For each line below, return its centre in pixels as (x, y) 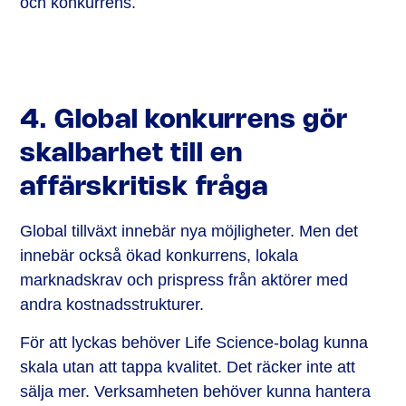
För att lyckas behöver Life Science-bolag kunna (194, 342)
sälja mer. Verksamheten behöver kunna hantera (196, 391)
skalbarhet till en (131, 154)
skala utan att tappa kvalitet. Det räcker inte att (188, 367)
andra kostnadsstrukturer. (112, 304)
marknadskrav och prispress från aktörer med (184, 280)
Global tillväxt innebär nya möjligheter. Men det (189, 231)
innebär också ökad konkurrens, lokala (159, 255)
